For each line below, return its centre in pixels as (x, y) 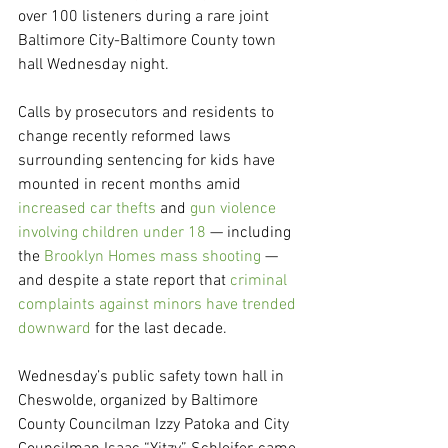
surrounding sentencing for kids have (148, 161)
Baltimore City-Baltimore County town (149, 41)
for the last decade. (159, 329)
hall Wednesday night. (93, 65)
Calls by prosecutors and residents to (148, 113)
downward (54, 329)
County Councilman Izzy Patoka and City (155, 425)
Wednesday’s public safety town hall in (153, 377)
